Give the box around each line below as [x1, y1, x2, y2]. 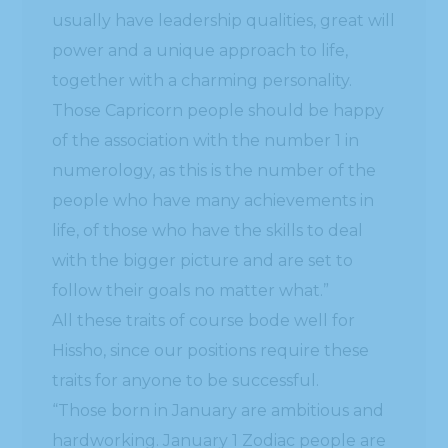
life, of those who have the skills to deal [52, 220, 364, 240]
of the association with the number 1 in [52, 130, 360, 150]
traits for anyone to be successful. [52, 370, 320, 390]
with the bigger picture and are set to [52, 250, 354, 270]
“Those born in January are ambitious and [52, 400, 385, 420]
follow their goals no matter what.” [52, 280, 330, 300]
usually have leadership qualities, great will [52, 10, 396, 30]
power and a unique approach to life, [52, 40, 349, 60]
